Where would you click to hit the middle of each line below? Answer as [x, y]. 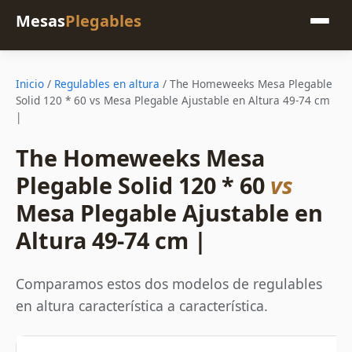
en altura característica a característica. [142, 305]
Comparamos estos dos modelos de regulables [169, 283]
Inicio [30, 84]
